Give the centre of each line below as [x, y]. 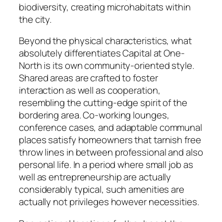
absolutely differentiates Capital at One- [102, 53]
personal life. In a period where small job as [106, 165]
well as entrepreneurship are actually [95, 177]
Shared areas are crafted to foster [88, 78]
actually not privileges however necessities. [109, 202]
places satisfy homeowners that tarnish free [110, 140]
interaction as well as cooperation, [90, 90]
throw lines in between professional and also [111, 152]
